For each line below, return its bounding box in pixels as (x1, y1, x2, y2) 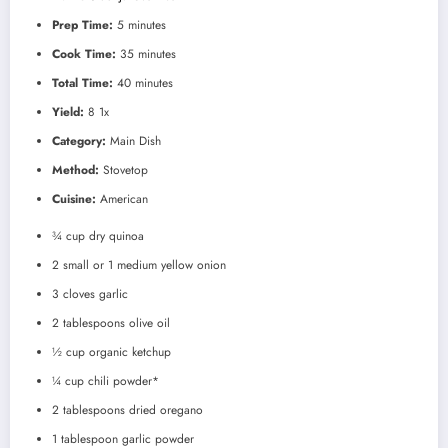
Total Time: (52, 74, 113, 93)
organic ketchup (85, 343, 171, 362)
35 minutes (120, 45, 176, 64)
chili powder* (84, 372, 159, 391)
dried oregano (125, 401, 203, 420)
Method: (52, 161, 99, 180)
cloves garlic (59, 285, 128, 304)
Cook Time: (52, 45, 116, 64)
